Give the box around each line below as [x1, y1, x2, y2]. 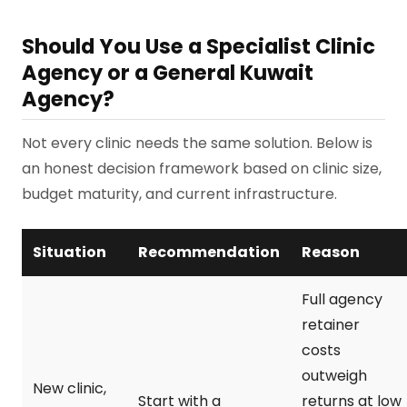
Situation [33, 241, 106, 263]
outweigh [302, 364, 367, 386]
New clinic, [33, 377, 106, 399]
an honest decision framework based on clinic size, [22, 157, 382, 179]
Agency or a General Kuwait [22, 58, 313, 88]
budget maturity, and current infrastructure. [22, 183, 337, 204]
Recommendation [138, 241, 280, 263]
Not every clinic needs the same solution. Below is [22, 132, 372, 154]
